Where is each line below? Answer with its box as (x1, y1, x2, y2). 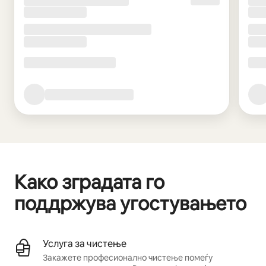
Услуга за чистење (43, 237, 126, 251)
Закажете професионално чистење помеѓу (43, 252, 213, 264)
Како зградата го (14, 170, 164, 195)
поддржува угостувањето (14, 191, 246, 216)
